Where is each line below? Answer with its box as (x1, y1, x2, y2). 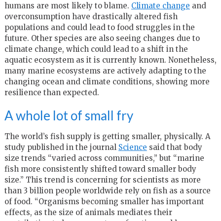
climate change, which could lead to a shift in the (4, 44, 188, 54)
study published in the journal (4, 142, 118, 152)
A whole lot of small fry (4, 107, 133, 123)
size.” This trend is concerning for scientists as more (4, 175, 201, 184)
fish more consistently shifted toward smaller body (4, 164, 196, 174)
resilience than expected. (4, 87, 99, 97)
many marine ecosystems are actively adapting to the (4, 66, 206, 75)
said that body (147, 142, 202, 152)
